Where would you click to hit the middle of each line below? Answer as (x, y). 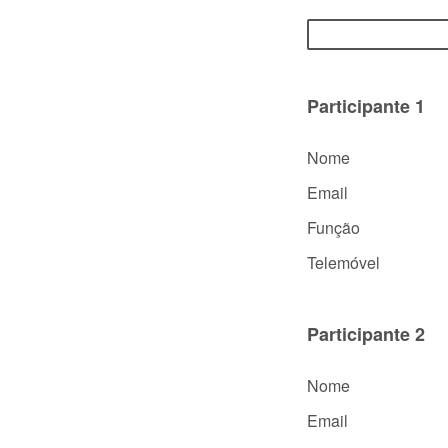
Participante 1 (366, 106)
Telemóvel (343, 262)
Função (333, 227)
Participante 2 (366, 334)
